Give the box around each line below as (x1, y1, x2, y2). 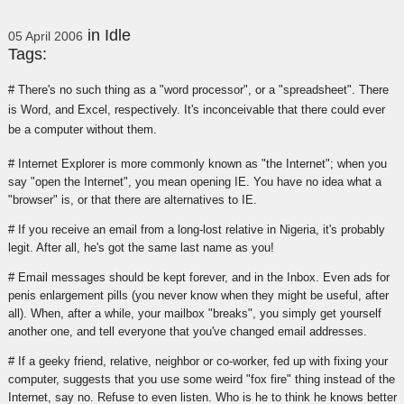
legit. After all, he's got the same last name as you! (7, 240, 274, 254)
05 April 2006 (7, 29, 83, 44)
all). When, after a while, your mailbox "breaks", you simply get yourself (7, 306, 381, 320)
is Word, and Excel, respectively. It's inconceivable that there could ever (7, 103, 385, 116)
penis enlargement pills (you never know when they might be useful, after (7, 288, 389, 302)
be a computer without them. (7, 123, 157, 136)
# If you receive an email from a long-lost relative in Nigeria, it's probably (7, 222, 385, 236)
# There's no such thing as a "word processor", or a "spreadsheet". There (7, 83, 389, 96)
